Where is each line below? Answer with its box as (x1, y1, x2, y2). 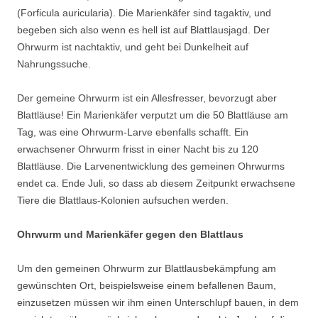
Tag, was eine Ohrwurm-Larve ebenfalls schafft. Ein (17, 126, 248, 138)
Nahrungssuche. (17, 58, 91, 70)
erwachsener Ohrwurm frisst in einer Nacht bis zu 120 (17, 143, 258, 155)
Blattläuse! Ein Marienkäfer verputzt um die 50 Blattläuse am (17, 109, 288, 121)
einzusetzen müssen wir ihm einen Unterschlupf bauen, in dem (17, 297, 299, 309)
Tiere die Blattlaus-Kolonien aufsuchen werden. (17, 194, 229, 207)
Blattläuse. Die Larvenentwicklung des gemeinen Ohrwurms (17, 160, 285, 172)
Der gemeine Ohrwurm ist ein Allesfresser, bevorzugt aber (17, 92, 277, 104)
